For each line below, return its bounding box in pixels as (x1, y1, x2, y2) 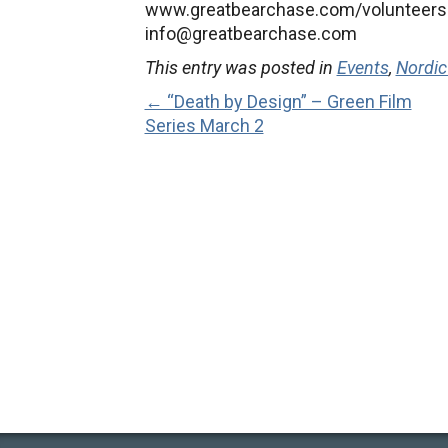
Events (336, 57, 389, 78)
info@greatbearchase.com (144, 23, 357, 44)
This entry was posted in (144, 57, 337, 78)
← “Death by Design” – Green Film (144, 91, 412, 112)
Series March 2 (144, 115, 264, 136)
